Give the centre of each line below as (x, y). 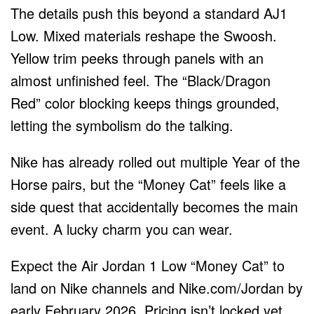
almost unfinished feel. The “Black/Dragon (141, 80)
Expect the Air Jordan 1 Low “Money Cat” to (148, 265)
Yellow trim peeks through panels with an (137, 57)
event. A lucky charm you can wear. (122, 228)
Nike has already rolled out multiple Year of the (155, 161)
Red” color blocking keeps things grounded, (145, 102)
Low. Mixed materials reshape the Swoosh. (144, 35)
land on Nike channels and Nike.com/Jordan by (157, 287)
